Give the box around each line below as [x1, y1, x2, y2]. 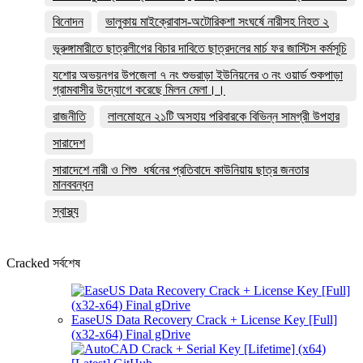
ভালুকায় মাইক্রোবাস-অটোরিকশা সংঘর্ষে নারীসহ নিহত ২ [105, 14, 329, 28]
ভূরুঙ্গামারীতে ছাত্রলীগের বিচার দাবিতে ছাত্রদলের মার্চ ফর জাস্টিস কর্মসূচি [53, 41, 347, 55]
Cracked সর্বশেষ [6, 255, 80, 270]
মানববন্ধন [53, 177, 93, 191]
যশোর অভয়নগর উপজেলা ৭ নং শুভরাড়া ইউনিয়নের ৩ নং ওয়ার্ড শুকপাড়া [53, 67, 343, 82]
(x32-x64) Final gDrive [71, 327, 190, 341]
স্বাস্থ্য [53, 203, 79, 218]
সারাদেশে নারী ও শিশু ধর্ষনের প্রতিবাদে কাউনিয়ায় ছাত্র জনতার [53, 162, 309, 177]
